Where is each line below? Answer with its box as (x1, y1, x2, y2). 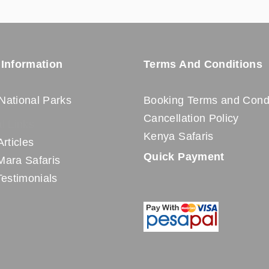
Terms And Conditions (144, 58, 263, 70)
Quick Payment (144, 151, 225, 163)
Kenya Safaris (144, 130, 214, 142)
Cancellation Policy (144, 112, 239, 124)
